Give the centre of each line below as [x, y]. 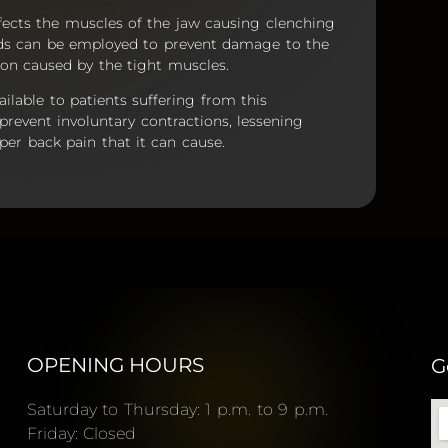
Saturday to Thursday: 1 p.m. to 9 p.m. [177, 410]
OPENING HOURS [115, 365]
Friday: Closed [81, 434]
